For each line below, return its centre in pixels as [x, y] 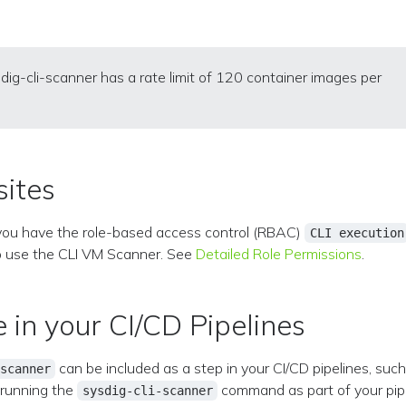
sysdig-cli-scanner [147, 391]
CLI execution [357, 233]
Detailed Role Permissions [279, 254]
